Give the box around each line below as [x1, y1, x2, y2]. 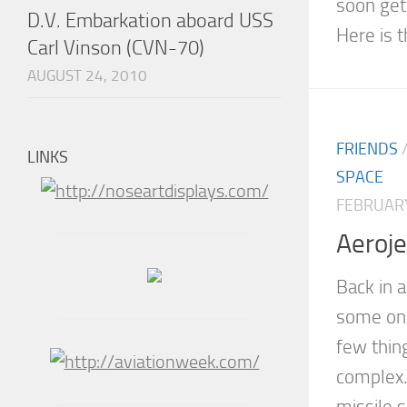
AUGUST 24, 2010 [27, 66, 147, 85]
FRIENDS [336, 138, 398, 159]
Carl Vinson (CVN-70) [27, 35, 204, 61]
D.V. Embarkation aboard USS [27, 8, 273, 34]
